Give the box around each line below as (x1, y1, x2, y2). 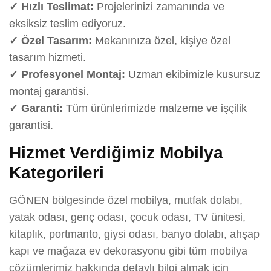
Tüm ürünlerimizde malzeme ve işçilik (63, 102, 247, 114)
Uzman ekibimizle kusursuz (125, 68, 260, 80)
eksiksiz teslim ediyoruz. (9, 17, 126, 30)
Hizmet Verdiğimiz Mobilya (9, 143, 223, 162)
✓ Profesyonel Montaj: (9, 68, 125, 80)
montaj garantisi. (9, 85, 89, 97)
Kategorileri (9, 163, 104, 182)
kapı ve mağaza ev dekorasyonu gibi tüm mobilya (9, 244, 247, 257)
